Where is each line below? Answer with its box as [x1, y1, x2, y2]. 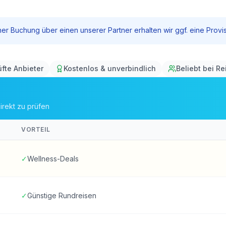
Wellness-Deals [27, 154, 79, 163]
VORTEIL [21, 126, 50, 133]
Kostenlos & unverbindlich [64, 64, 156, 73]
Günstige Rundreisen [27, 191, 96, 200]
